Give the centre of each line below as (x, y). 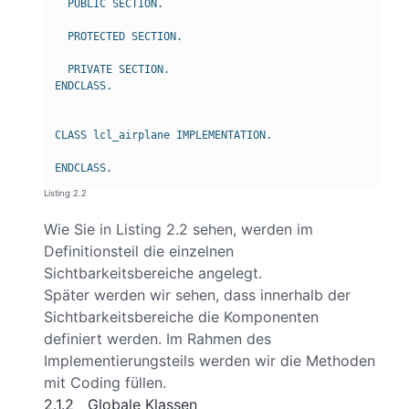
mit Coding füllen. (105, 382)
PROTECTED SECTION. (119, 37)
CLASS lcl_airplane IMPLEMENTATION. (163, 136)
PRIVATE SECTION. (112, 70)
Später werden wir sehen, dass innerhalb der (197, 294)
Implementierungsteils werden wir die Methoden (210, 360)
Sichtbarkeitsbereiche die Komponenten (181, 316)
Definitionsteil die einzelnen (139, 251)
